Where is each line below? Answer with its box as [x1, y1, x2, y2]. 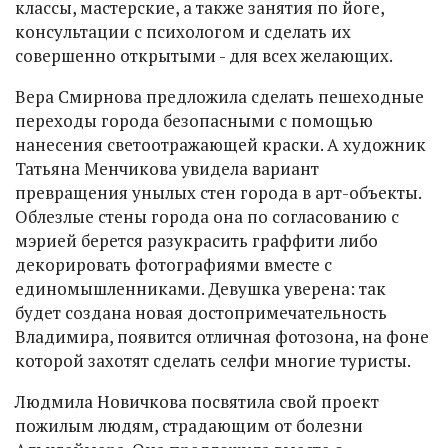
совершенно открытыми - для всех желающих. [15, 44, 393, 68]
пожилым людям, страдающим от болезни [15, 414, 363, 438]
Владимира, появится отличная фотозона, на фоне [15, 325, 429, 349]
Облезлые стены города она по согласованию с [15, 205, 399, 229]
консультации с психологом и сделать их [15, 20, 351, 44]
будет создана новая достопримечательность [15, 301, 387, 325]
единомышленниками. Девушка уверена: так [15, 277, 386, 301]
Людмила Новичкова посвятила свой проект [15, 390, 379, 414]
